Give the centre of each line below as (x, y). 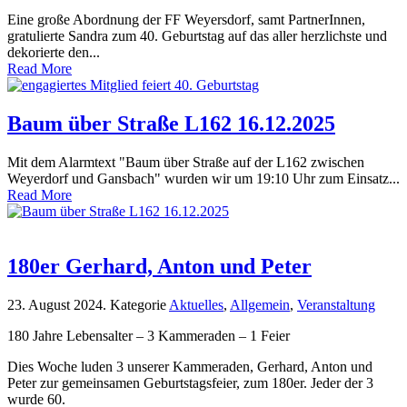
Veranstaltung (336, 304)
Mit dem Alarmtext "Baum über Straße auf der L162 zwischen (186, 163)
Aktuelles (196, 304)
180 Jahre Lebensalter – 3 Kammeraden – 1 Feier (149, 335)
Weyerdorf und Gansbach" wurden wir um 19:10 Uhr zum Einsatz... (203, 179)
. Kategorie (136, 304)
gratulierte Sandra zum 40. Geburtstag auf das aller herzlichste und (197, 36)
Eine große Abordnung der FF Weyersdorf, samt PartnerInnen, (186, 20)
